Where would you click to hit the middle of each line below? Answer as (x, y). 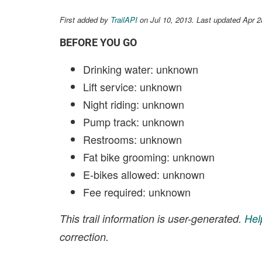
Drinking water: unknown (141, 69)
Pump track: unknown (134, 122)
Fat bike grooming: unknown (149, 157)
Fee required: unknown (137, 192)
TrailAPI (124, 20)
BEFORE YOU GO (98, 42)
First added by (85, 20)
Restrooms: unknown (132, 139)
